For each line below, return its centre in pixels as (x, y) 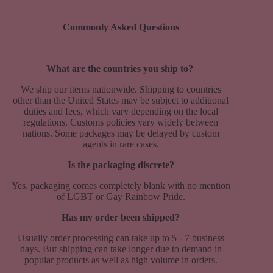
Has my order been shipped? (121, 217)
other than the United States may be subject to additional (121, 100)
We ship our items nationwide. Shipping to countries (121, 89)
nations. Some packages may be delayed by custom (121, 133)
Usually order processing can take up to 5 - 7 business (121, 238)
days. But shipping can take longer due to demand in (121, 249)
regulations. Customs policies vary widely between (121, 122)
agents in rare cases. (121, 144)
